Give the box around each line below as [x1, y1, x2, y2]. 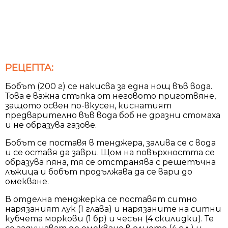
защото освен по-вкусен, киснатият [5, 100, 172, 110]
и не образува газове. [5, 120, 97, 130]
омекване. [5, 176, 49, 186]
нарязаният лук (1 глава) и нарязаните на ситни [5, 204, 221, 214]
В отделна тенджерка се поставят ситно [5, 194, 197, 204]
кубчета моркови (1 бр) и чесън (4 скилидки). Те [5, 213, 214, 223]
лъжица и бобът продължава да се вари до [5, 166, 192, 177]
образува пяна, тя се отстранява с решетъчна [5, 157, 216, 167]
